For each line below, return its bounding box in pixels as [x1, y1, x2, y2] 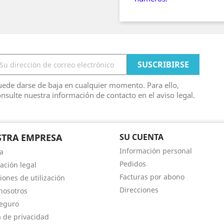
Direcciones [119, 185, 158, 194]
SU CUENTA [119, 131, 163, 142]
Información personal [119, 146, 192, 155]
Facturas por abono [119, 172, 184, 181]
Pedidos [119, 159, 146, 168]
